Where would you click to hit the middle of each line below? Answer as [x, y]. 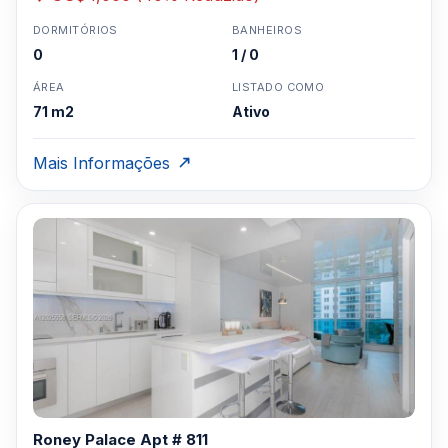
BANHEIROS [267, 30]
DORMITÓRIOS [75, 30]
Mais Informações [101, 163]
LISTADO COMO [278, 87]
